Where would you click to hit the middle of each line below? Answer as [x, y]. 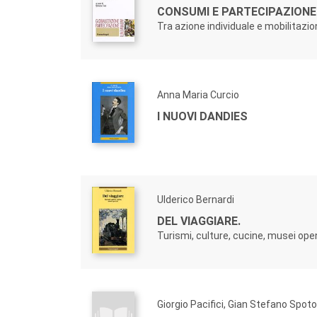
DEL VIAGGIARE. [199, 221]
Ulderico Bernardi [196, 200]
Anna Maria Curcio [198, 95]
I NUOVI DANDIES [202, 116]
